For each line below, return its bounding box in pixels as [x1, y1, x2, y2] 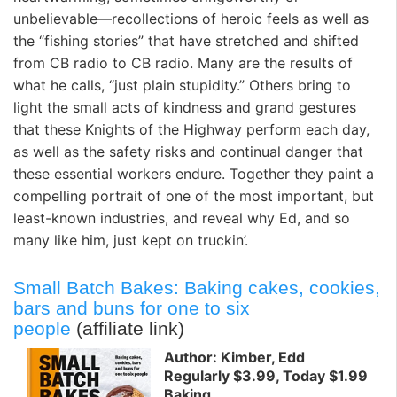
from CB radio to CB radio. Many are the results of [13, 54, 353, 73]
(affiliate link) [71, 317, 184, 339]
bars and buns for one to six [13, 297, 250, 318]
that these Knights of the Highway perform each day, [13, 121, 370, 139]
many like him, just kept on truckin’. [13, 231, 248, 250]
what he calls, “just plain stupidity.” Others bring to [13, 76, 351, 95]
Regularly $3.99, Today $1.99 [164, 367, 368, 385]
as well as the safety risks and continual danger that [13, 143, 363, 161]
